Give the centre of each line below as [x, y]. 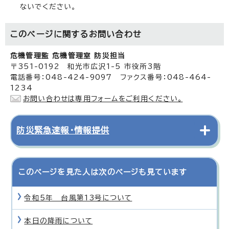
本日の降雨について [59, 221]
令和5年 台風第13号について [78, 198]
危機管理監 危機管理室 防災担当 [68, 55]
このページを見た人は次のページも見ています [103, 172]
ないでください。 [48, 6]
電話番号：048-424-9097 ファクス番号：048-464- [111, 77]
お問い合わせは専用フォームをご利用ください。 [103, 98]
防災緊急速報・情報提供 [63, 130]
